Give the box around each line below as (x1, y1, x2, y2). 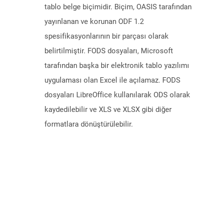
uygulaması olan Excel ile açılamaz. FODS (44, 76, 180, 85)
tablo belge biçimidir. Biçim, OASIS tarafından (44, 2, 192, 12)
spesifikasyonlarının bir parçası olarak (44, 32, 169, 41)
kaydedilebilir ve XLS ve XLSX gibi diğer (44, 105, 172, 114)
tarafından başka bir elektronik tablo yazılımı (44, 61, 189, 70)
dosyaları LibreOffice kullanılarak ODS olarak (44, 90, 190, 100)
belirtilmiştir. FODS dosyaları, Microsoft (44, 46, 173, 56)
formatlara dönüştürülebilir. (44, 120, 133, 129)
